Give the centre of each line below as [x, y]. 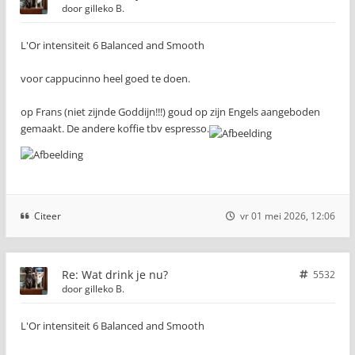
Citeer [48, 216]
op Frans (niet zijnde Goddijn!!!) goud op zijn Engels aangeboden [170, 112]
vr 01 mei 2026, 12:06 [288, 216]
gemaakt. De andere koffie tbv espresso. [115, 128]
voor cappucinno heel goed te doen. [105, 78]
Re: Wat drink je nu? [115, 275]
